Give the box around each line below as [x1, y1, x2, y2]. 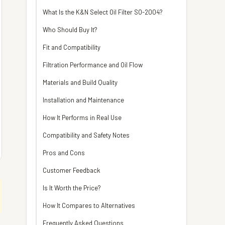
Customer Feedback [43, 166, 100, 174]
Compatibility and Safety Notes [43, 131, 130, 139]
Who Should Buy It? [43, 26, 97, 34]
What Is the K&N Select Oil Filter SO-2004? [43, 8, 163, 16]
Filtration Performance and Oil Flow [43, 61, 143, 69]
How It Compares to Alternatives [43, 201, 135, 209]
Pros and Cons [43, 149, 85, 157]
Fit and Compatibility [43, 43, 100, 51]
